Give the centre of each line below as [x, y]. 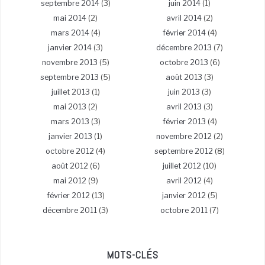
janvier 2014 [70, 48]
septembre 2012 [184, 151]
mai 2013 [70, 107]
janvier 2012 [184, 196]
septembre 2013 [70, 77]
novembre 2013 [70, 63]
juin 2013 [184, 92]
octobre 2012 [70, 151]
